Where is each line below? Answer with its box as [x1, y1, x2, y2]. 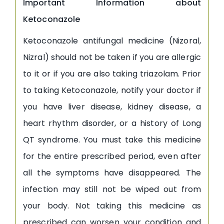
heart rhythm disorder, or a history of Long [23, 117, 201, 129]
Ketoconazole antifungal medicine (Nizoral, [23, 34, 201, 46]
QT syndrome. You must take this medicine [23, 133, 201, 145]
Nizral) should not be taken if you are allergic [23, 51, 201, 63]
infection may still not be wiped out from [23, 183, 201, 195]
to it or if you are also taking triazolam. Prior [23, 67, 201, 79]
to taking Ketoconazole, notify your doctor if [23, 84, 201, 96]
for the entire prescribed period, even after [23, 150, 201, 162]
